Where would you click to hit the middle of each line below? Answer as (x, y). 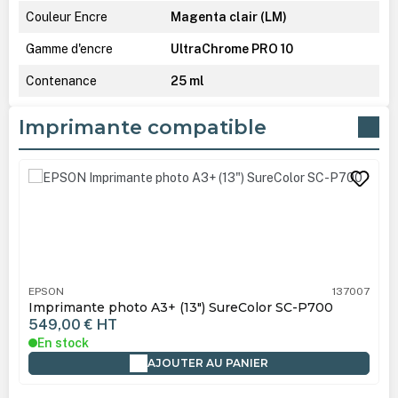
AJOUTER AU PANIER (208, 362)
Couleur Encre (66, 16)
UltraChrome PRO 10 (231, 48)
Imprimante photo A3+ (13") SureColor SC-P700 (180, 307)
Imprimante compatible (142, 127)
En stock (63, 342)
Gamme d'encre (69, 48)
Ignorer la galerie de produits (99, 167)
